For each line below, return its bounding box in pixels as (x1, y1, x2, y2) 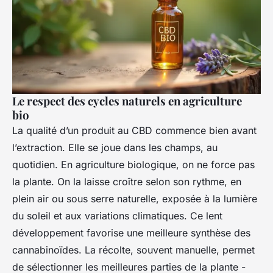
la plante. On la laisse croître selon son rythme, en (12, 175, 241, 188)
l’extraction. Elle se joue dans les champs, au (12, 141, 218, 154)
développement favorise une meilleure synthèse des (12, 226, 250, 239)
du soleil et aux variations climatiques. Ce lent (12, 209, 222, 222)
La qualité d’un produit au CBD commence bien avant (12, 124, 257, 136)
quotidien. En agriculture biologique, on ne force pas (12, 158, 255, 171)
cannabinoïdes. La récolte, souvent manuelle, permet (12, 243, 255, 256)
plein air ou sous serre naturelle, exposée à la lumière (12, 192, 257, 205)
